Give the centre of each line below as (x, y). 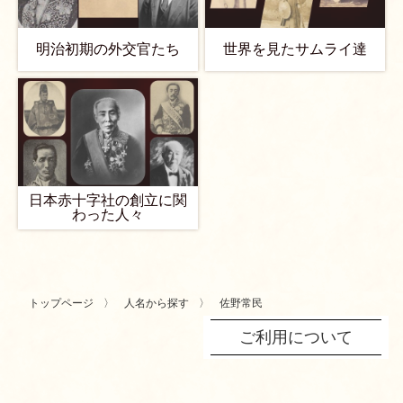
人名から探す (157, 303)
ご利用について (296, 337)
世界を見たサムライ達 (295, 49)
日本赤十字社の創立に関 (108, 200)
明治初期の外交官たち (108, 49)
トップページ (61, 303)
